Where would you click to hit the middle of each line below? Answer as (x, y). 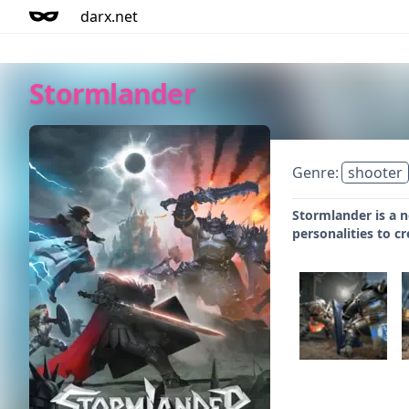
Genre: (317, 173)
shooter (375, 173)
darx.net (109, 16)
